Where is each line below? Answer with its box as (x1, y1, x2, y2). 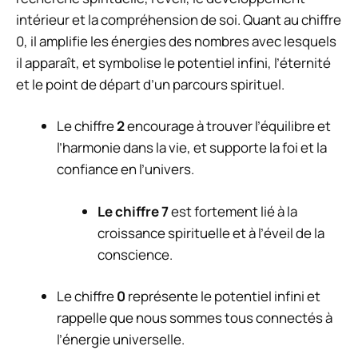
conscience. (97, 245, 173, 264)
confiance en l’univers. (57, 160, 194, 178)
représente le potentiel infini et (125, 287, 320, 305)
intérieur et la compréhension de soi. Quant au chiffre (16, 10, 341, 29)
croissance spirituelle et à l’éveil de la (97, 223, 324, 242)
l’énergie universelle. (57, 330, 185, 348)
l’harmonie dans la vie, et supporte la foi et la (57, 138, 327, 157)
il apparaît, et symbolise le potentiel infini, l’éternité (16, 53, 331, 72)
